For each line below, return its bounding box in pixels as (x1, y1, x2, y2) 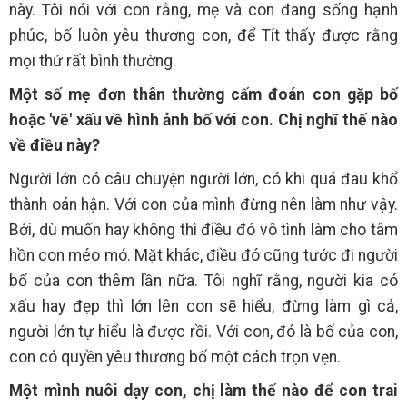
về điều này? (9, 136, 100, 155)
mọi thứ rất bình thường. (9, 52, 176, 71)
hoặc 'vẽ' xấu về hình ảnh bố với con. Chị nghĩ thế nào (9, 111, 398, 130)
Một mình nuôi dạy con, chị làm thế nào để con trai (9, 382, 398, 401)
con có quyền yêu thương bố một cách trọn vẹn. (9, 348, 341, 367)
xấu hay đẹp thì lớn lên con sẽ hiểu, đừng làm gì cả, (9, 297, 398, 316)
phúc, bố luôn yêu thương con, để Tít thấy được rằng (9, 26, 398, 45)
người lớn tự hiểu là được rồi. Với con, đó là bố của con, (9, 323, 398, 342)
